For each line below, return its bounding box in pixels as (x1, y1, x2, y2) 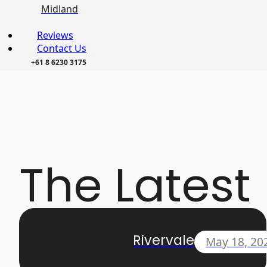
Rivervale (132, 230, 194, 250)
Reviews (37, 29, 73, 42)
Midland (41, 2, 78, 15)
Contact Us (37, 42, 86, 55)
